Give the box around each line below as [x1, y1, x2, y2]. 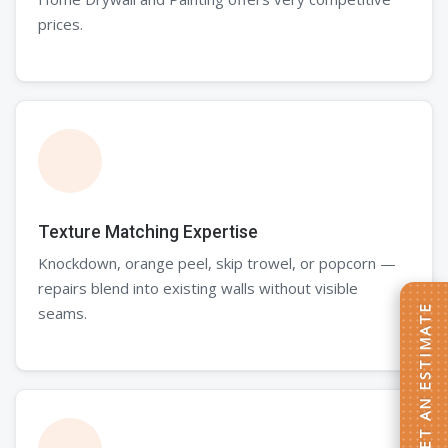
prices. [38, 13, 83, 34]
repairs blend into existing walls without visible [38, 277, 358, 298]
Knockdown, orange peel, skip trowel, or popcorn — [38, 252, 396, 273]
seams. [38, 302, 87, 323]
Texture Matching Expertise [38, 221, 258, 242]
